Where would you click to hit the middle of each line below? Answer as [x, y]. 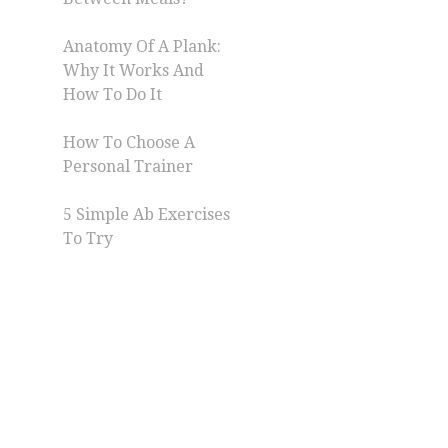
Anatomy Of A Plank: [142, 46]
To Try [88, 238]
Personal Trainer [130, 166]
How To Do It [112, 94]
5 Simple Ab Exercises [146, 214]
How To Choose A [129, 142]
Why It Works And [133, 70]
